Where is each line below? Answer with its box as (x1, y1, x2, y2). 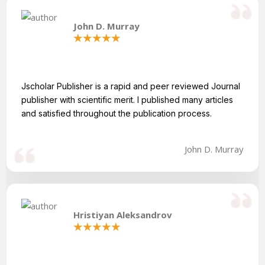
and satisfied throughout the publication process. (21, 108, 212, 118)
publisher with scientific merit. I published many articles (21, 94, 233, 105)
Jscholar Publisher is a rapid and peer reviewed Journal (21, 80, 240, 91)
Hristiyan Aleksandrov (73, 208, 172, 221)
